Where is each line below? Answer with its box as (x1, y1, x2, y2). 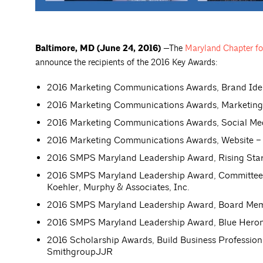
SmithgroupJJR (47, 246, 113, 258)
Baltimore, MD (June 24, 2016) (35, 43, 163, 55)
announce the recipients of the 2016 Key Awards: (35, 57, 218, 69)
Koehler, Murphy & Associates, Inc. (47, 181, 190, 194)
